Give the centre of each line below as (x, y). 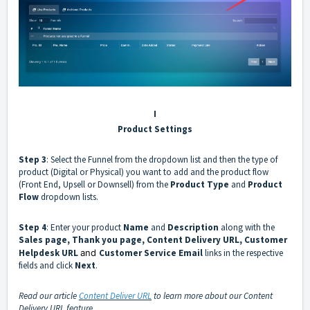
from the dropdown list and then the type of (195, 160)
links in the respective (244, 253)
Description (192, 228)
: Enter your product (85, 228)
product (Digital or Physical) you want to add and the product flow (144, 172)
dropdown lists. (69, 197)
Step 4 (33, 228)
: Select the (67, 160)
